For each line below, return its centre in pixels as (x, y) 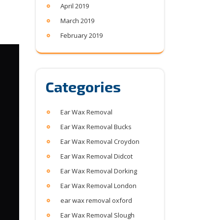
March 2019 (77, 21)
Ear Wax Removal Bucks (96, 127)
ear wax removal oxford (96, 200)
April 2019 (75, 6)
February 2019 (82, 35)
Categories (83, 86)
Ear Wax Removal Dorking (99, 171)
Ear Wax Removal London (98, 186)
